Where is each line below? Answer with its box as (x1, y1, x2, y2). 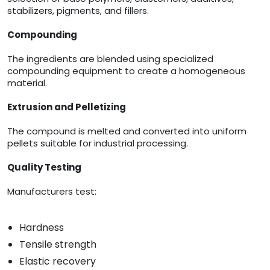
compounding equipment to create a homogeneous (7, 64, 245, 78)
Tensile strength (19, 237, 96, 252)
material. (7, 77, 47, 90)
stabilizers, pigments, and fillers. (7, 4, 149, 17)
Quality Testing (7, 161, 81, 174)
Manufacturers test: (7, 185, 96, 198)
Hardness (19, 221, 64, 235)
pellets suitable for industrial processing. (7, 137, 188, 150)
